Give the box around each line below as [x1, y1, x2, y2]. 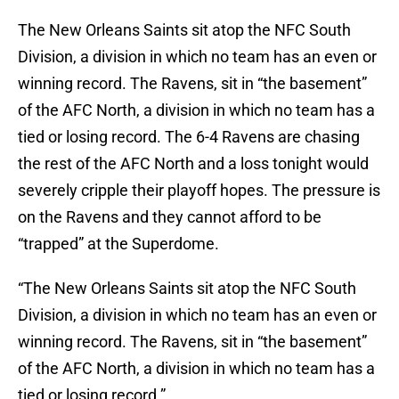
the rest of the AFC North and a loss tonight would [18, 154, 369, 174]
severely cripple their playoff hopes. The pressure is [18, 181, 380, 200]
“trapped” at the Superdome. [18, 234, 219, 254]
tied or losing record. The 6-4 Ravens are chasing [18, 127, 360, 147]
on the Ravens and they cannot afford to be [18, 208, 322, 227]
